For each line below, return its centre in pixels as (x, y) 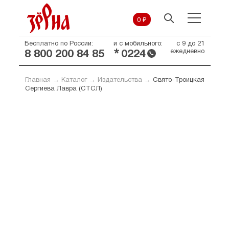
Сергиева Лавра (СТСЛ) (63, 89)
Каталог (74, 80)
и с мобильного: (138, 44)
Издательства (120, 80)
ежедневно (187, 52)
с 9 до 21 (190, 44)
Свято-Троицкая (178, 80)
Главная (38, 80)
